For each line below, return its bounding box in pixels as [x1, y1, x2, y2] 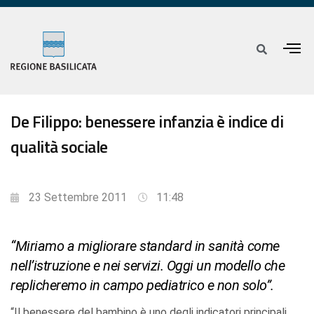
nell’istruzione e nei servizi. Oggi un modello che [11, 257, 285, 275]
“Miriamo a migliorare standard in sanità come [11, 238, 280, 255]
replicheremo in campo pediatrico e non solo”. [11, 277, 274, 294]
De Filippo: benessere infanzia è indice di [11, 109, 283, 135]
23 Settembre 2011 [29, 191, 127, 205]
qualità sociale [11, 134, 108, 160]
